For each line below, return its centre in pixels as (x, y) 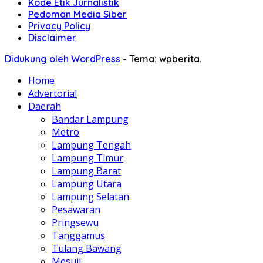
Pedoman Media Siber (77, 14)
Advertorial (53, 93)
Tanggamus (78, 235)
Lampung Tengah (91, 145)
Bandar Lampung (90, 119)
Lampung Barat (86, 171)
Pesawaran (76, 209)
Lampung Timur (87, 158)
